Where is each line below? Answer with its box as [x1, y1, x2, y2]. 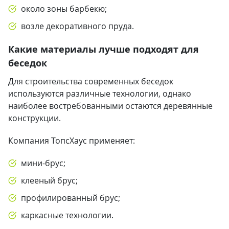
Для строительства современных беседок [8, 76, 173, 87]
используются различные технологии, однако [8, 88, 191, 99]
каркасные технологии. [21, 210, 113, 221]
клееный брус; [21, 175, 78, 186]
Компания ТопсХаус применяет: [8, 135, 135, 146]
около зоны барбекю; [21, 3, 107, 14]
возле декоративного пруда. [21, 20, 134, 32]
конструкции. [8, 112, 61, 124]
